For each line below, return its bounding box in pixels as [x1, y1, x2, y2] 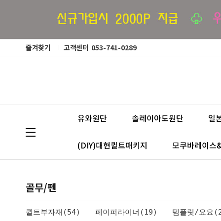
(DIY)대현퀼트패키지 [77, 141, 147, 150]
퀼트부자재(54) [26, 208, 80, 217]
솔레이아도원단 [132, 114, 184, 123]
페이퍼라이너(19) [95, 208, 157, 217]
